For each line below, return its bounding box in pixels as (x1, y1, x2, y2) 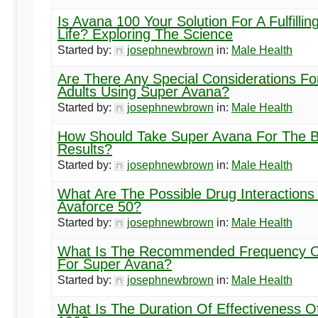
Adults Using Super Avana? (57, 84, 229, 100)
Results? (57, 141, 112, 158)
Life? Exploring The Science (57, 26, 233, 43)
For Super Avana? (57, 256, 172, 273)
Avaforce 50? (57, 199, 141, 215)
